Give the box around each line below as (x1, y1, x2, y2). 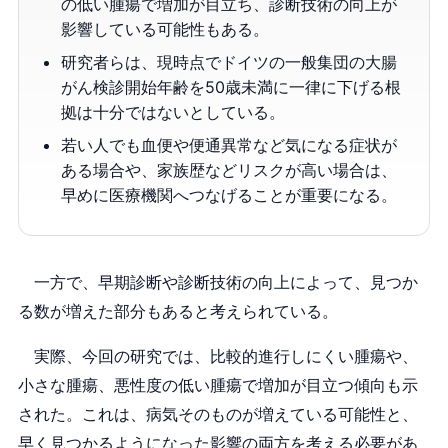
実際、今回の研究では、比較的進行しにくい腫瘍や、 (17, 347, 418, 367)
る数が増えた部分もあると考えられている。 (17, 302, 338, 322)
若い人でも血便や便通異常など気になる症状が (61, 135, 398, 156)
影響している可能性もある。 (61, 19, 270, 40)
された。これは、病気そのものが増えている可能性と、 (17, 405, 418, 425)
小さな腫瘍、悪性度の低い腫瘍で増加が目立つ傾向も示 (17, 376, 418, 396)
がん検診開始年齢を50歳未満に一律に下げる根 (61, 77, 402, 98)
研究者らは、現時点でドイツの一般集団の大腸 (61, 52, 398, 73)
